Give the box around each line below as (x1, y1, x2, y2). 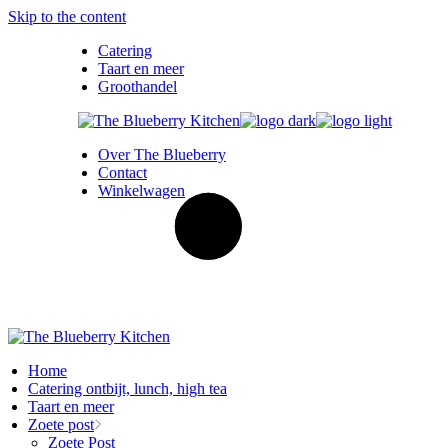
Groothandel (98, 78, 177, 95)
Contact (98, 164, 147, 181)
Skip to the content (8, 8, 126, 25)
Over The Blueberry (98, 146, 226, 163)
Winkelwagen (98, 182, 185, 199)
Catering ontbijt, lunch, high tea (28, 380, 227, 397)
